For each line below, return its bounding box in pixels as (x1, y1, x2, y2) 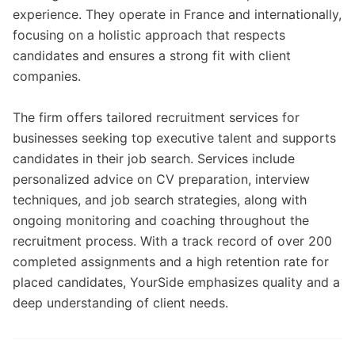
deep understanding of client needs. (13, 295, 228, 311)
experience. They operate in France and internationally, (13, 6, 342, 22)
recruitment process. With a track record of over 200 (13, 233, 332, 249)
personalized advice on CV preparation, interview (13, 171, 310, 187)
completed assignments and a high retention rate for (13, 254, 329, 269)
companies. (13, 68, 81, 84)
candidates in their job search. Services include (13, 151, 295, 166)
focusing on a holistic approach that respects (13, 27, 285, 43)
